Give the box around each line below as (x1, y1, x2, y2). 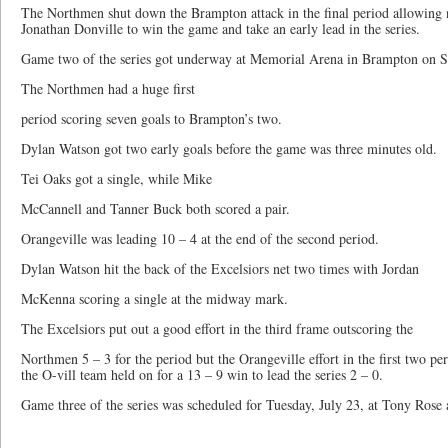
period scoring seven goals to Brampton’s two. (21, 109, 282, 128)
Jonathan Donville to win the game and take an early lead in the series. (21, 19, 420, 38)
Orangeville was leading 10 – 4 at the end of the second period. (21, 229, 379, 248)
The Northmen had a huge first (21, 79, 200, 98)
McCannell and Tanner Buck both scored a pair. (21, 199, 290, 218)
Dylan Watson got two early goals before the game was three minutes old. (21, 139, 437, 158)
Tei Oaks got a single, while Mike (21, 169, 217, 188)
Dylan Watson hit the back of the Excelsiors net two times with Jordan (21, 259, 424, 278)
